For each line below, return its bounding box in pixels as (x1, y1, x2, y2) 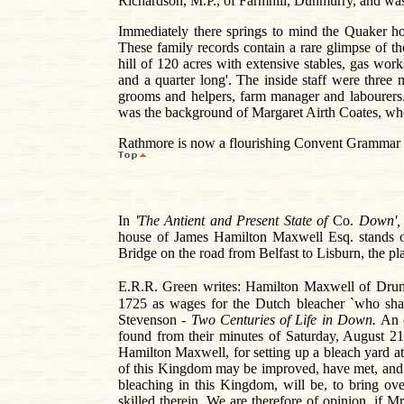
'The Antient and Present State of (134, 213, 334, 229)
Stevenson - (118, 312, 191, 328)
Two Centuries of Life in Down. (190, 312, 381, 328)
